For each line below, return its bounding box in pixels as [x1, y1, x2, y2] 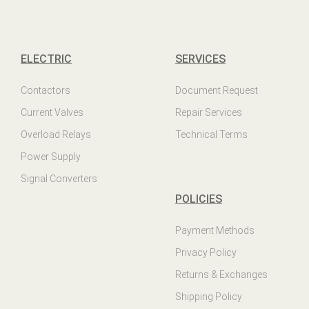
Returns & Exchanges [175, 269, 268, 281]
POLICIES [175, 192, 222, 206]
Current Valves [21, 107, 83, 119]
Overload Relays [21, 129, 91, 141]
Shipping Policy [175, 291, 242, 303]
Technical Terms [175, 129, 248, 141]
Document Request [175, 85, 258, 97]
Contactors [21, 85, 70, 97]
